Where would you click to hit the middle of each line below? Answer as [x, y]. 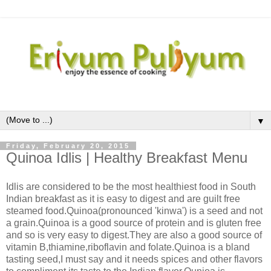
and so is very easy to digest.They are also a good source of [134, 235]
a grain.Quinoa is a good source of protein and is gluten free [134, 223]
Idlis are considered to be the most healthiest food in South [131, 187]
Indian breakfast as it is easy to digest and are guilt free [123, 199]
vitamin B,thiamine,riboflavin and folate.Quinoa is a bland [128, 247]
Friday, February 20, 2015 [68, 146]
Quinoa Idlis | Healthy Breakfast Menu [127, 158]
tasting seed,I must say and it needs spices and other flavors [134, 260]
